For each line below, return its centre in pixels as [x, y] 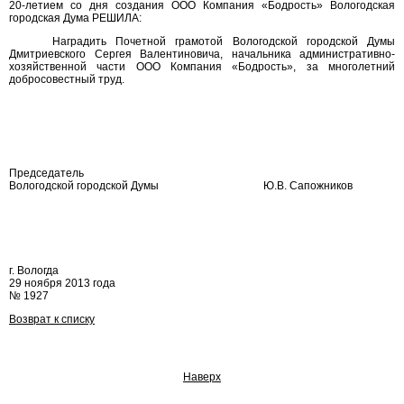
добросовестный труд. [67, 79]
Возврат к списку [52, 319]
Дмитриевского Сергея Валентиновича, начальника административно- [202, 54]
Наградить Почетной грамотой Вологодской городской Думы [224, 41]
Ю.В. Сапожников [308, 186]
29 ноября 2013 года [62, 283]
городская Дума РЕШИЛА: [75, 18]
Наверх [202, 377]
